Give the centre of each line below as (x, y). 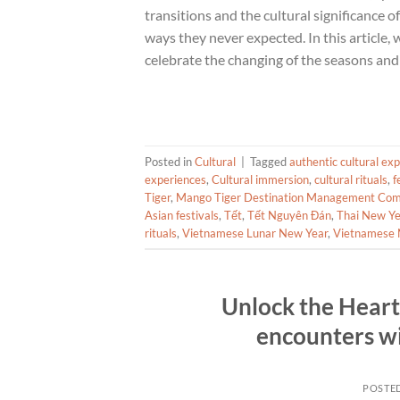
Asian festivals (182, 215)
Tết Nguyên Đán (289, 215)
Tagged (270, 161)
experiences (175, 179)
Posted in (170, 161)
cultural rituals (351, 179)
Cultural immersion (260, 179)
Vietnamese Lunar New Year (255, 233)
